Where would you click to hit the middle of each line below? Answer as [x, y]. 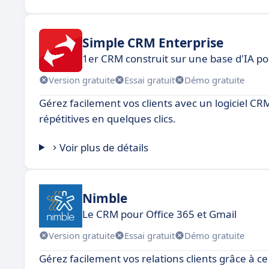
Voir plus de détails [104, 147]
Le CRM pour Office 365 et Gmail [159, 214]
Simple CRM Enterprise [153, 42]
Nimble [105, 198]
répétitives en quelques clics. [107, 119]
